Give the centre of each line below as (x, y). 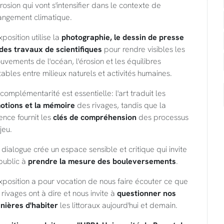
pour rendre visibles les (143, 49)
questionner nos (146, 193)
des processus (162, 117)
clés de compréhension (94, 117)
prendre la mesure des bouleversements (102, 161)
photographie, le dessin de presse (122, 37)
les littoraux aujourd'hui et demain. (117, 205)
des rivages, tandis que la (120, 105)
